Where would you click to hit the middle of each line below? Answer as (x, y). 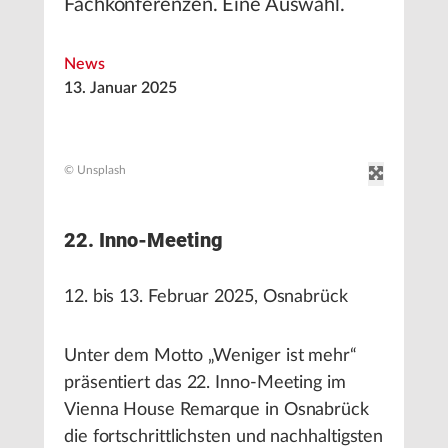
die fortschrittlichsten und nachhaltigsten (224, 437)
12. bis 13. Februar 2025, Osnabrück (206, 297)
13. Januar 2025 (120, 88)
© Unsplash (95, 170)
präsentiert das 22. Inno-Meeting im (205, 383)
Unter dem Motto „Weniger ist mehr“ (210, 356)
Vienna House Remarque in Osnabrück (216, 410)
